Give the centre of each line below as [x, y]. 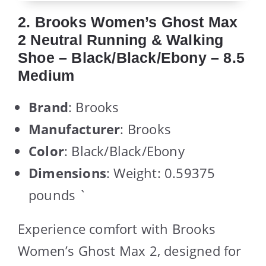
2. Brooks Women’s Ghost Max [128, 22]
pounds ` [58, 194]
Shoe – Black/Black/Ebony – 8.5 [132, 57]
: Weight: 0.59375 [161, 172]
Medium [46, 75]
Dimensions [67, 172]
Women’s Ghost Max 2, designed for [130, 250]
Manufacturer [75, 129]
